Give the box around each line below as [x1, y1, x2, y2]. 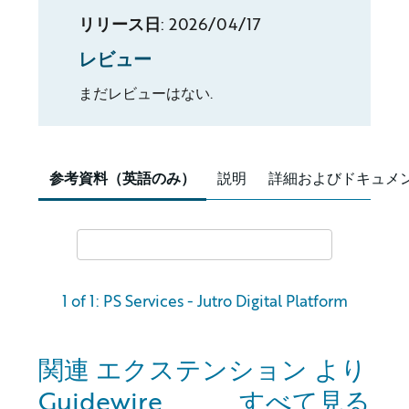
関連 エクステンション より [37, 351, 367, 388]
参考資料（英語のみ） [48, 167, 195, 190]
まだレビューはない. [78, 82, 213, 104]
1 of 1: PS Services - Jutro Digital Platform [61, 289, 348, 313]
